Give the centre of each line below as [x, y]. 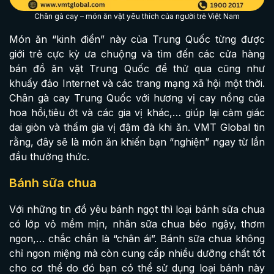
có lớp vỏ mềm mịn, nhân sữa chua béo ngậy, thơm [137, 224]
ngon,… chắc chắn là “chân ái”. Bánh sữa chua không [137, 239]
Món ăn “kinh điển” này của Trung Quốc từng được [137, 39]
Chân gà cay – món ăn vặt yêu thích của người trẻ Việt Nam [137, 16]
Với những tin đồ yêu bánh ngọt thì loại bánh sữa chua [137, 209]
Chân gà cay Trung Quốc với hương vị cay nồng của [137, 98]
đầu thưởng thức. [49, 157]
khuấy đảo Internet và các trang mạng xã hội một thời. [137, 83]
